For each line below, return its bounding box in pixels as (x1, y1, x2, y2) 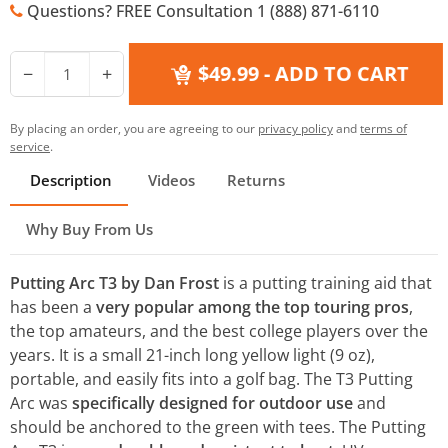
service (10, 138, 50, 155)
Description (26, 170, 112, 190)
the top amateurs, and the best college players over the (10, 320, 428, 342)
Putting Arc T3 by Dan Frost (10, 272, 219, 294)
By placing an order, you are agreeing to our (10, 120, 258, 137)
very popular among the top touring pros (96, 296, 409, 318)
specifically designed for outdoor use (72, 392, 353, 414)
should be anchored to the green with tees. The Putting (10, 416, 426, 438)
